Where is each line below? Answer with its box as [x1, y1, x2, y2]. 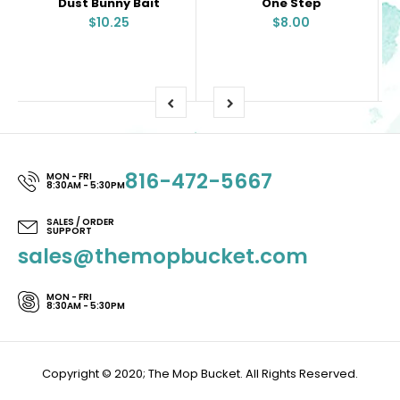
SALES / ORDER [46, 214, 114, 229]
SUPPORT [46, 223, 92, 237]
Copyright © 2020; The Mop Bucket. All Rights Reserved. [42, 364, 358, 382]
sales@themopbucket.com [18, 241, 308, 271]
